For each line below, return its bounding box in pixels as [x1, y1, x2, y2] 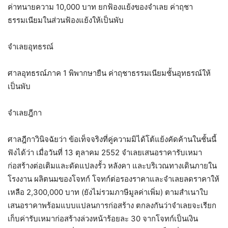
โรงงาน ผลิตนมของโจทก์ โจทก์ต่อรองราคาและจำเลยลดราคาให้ [8, 174, 219, 184]
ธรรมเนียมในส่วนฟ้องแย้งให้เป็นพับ [8, 15, 124, 25]
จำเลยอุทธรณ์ [8, 42, 53, 52]
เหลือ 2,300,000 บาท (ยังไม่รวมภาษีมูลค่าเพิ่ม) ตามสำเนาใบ [8, 187, 208, 197]
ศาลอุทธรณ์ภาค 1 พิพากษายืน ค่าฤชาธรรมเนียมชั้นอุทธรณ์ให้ [8, 68, 211, 78]
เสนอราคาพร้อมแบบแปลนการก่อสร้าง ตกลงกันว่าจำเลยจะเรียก [8, 201, 216, 211]
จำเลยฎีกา [8, 108, 42, 118]
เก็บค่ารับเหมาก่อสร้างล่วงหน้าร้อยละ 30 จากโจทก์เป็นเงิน [8, 214, 198, 224]
